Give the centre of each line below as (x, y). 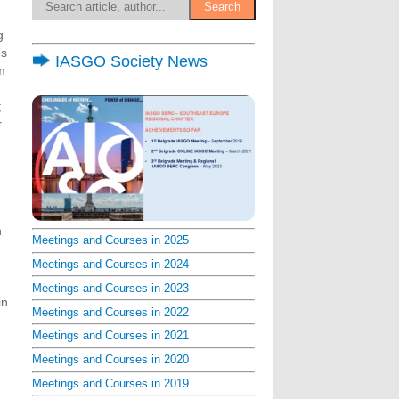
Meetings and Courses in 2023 (110, 288)
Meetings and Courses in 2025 (110, 240)
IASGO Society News (130, 61)
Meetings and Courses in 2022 (110, 312)
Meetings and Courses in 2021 (110, 336)
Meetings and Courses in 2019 (110, 383)
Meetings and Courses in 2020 (110, 360)
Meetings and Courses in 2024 (110, 265)
